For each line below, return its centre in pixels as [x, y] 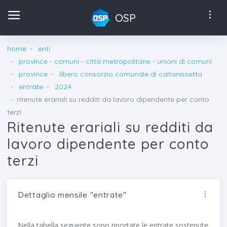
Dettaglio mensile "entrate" [72, 195]
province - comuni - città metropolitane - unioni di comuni [115, 61]
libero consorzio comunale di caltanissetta [131, 74]
